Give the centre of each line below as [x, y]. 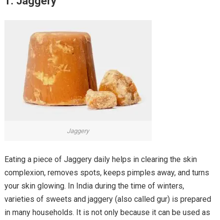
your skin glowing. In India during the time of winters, [94, 186]
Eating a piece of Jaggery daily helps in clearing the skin [100, 160]
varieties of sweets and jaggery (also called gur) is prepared [108, 199]
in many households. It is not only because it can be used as [107, 213]
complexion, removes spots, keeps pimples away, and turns [107, 173]
